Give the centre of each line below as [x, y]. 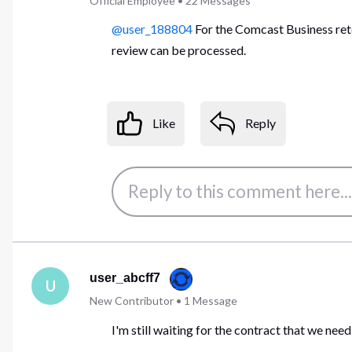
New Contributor [131, 301]
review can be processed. [180, 50]
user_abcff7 [125, 278]
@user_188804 [152, 29]
